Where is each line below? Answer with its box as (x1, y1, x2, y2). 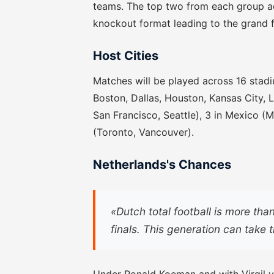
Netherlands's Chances (93, 157, 231, 172)
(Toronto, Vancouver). (93, 126, 194, 138)
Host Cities (93, 48, 158, 63)
